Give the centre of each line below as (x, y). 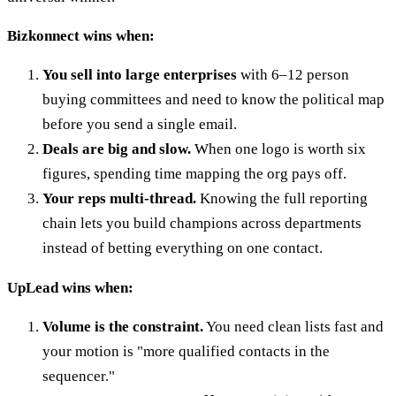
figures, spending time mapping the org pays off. (194, 174)
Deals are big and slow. (117, 149)
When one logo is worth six (278, 149)
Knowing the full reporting (282, 199)
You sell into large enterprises (140, 75)
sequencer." (79, 377)
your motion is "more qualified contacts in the (186, 352)
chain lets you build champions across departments (202, 224)
